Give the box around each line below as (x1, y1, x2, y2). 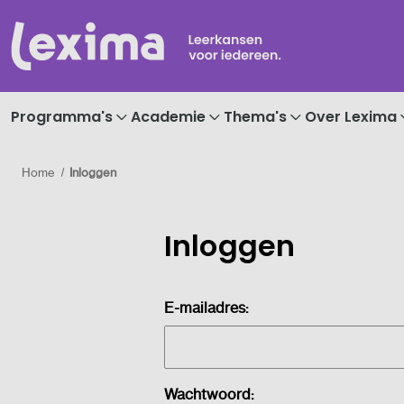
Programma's (11, 106, 113, 127)
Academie (131, 106, 206, 127)
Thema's (224, 106, 287, 127)
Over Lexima (305, 106, 397, 127)
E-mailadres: (163, 298, 249, 317)
